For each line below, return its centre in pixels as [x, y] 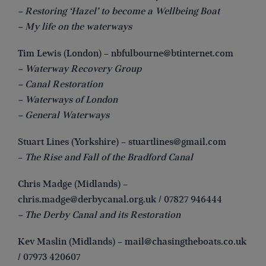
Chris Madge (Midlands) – [73, 184]
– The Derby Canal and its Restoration [99, 215]
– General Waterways [64, 115]
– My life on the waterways [75, 26]
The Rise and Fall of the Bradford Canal [109, 158]
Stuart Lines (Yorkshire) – [73, 142]
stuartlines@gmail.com [177, 142]
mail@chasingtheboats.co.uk [186, 242]
